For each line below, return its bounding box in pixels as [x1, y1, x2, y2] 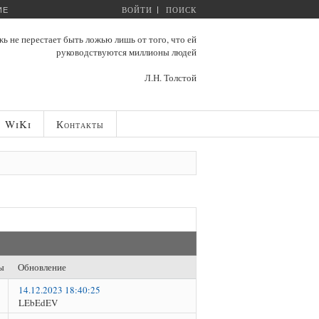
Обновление [18, 260, 66, 273]
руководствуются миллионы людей [56, 46, 197, 58]
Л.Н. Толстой [145, 71, 197, 84]
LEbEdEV [19, 296, 58, 309]
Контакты [56, 117, 104, 131]
